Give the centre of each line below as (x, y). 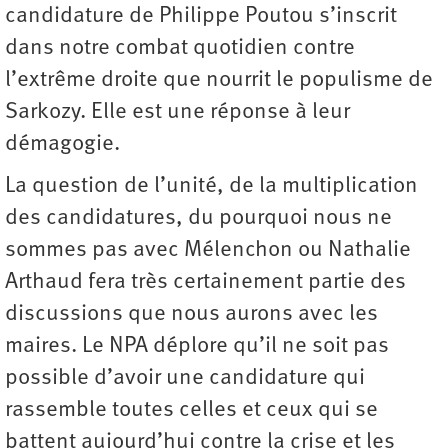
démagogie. (62, 144)
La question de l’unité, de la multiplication (211, 186)
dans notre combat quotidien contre (180, 48)
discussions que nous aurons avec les (191, 314)
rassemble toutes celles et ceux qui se (191, 410)
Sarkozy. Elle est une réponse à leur (177, 112)
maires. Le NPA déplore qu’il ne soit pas (197, 346)
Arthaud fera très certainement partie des (205, 282)
